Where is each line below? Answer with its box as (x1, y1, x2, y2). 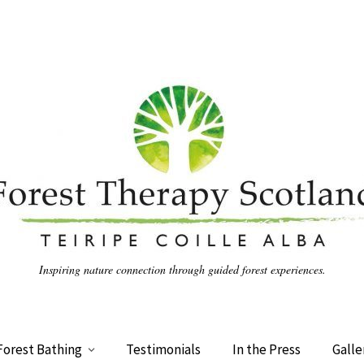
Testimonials (125, 340, 201, 358)
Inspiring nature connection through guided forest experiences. (38, 262, 326, 277)
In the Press (232, 340, 301, 358)
